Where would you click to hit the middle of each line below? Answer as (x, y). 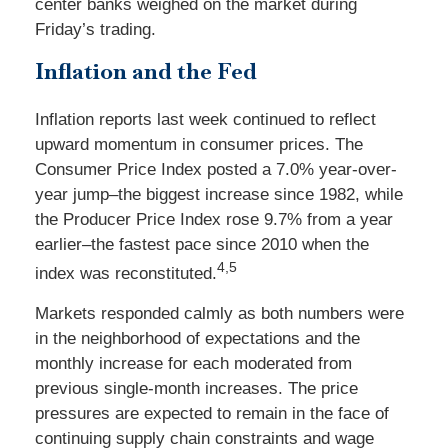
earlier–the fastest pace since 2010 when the (202, 244)
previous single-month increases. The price (196, 388)
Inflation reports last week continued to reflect (205, 119)
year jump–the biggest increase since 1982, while (219, 194)
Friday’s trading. (95, 29)
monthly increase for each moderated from (193, 363)
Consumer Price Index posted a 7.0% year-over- (216, 169)
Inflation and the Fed (146, 71)
